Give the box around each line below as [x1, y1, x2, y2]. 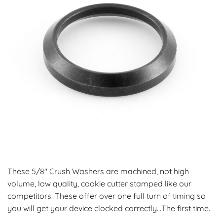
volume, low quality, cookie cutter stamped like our [7, 179, 191, 189]
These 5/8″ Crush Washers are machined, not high [7, 166, 189, 177]
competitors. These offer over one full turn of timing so [7, 191, 206, 201]
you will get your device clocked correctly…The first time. [7, 203, 210, 214]
